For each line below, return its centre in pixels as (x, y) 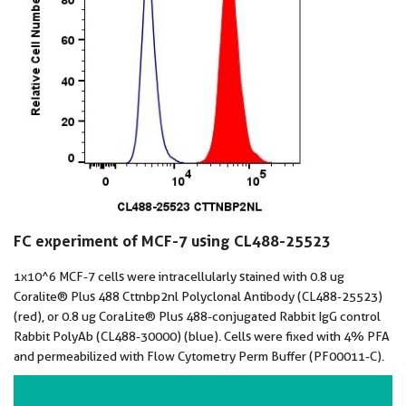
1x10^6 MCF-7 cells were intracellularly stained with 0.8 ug (179, 276)
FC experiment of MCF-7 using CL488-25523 (172, 241)
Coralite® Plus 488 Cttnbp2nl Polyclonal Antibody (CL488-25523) (198, 296)
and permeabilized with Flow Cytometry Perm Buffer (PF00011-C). (199, 356)
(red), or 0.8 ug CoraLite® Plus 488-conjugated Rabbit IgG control (30, 316)
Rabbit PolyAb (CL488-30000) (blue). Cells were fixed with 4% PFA (202, 336)
